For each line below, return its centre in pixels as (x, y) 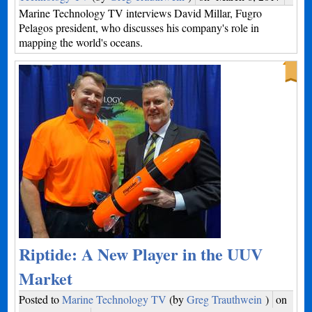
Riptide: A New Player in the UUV (141, 254)
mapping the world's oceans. (81, 42)
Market (46, 278)
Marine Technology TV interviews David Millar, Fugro (141, 13)
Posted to (41, 299)
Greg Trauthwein (225, 299)
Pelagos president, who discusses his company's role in (139, 28)
